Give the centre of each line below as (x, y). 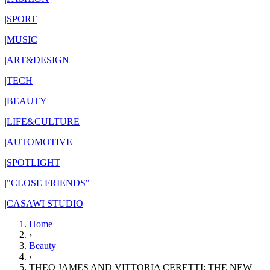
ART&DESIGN (38, 60)
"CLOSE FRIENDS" (48, 183)
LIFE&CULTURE (43, 121)
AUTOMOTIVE (39, 142)
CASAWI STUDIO (45, 203)
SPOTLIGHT (33, 162)
